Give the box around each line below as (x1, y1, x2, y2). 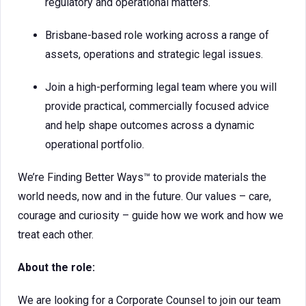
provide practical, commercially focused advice (45, 100, 269, 113)
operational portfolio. (45, 138, 144, 151)
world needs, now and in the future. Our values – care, (18, 190, 271, 203)
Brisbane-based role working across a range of (45, 29, 269, 42)
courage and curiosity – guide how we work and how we (18, 209, 283, 222)
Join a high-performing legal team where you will (45, 81, 277, 94)
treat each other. (18, 228, 94, 241)
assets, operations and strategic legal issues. (45, 48, 263, 61)
